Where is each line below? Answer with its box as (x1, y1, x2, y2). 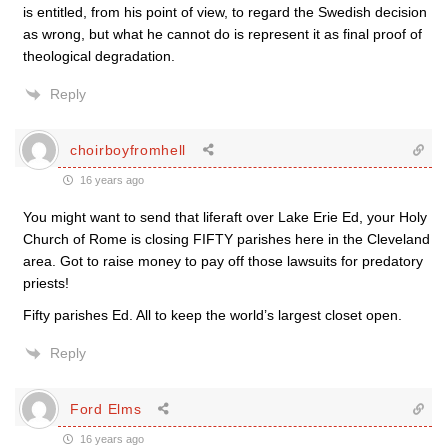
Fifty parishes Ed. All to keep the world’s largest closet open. (23, 307, 402, 324)
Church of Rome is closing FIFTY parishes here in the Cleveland (23, 231, 430, 248)
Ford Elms (70, 400, 142, 417)
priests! (23, 275, 69, 292)
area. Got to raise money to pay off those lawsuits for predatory (23, 253, 423, 270)
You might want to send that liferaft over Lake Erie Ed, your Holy (23, 209, 427, 226)
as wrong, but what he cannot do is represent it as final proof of (23, 26, 422, 43)
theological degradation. (23, 48, 175, 65)
